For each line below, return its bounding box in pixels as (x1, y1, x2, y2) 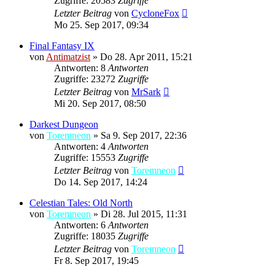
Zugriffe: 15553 (54, 152, 118, 163)
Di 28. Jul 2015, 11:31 (101, 208, 187, 219)
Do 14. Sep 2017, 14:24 (54, 176, 147, 187)
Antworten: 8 (54, 62, 108, 73)
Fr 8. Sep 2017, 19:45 (54, 255, 139, 266)
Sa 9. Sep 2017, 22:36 (101, 130, 187, 141)
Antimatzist (46, 51, 90, 62)
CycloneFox (131, 7, 179, 18)
